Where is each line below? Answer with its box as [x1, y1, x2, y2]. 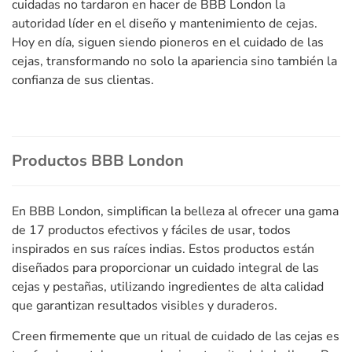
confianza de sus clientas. [12, 71, 154, 89]
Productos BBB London [12, 149, 184, 171]
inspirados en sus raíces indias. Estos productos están [12, 240, 314, 258]
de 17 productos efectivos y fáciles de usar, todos [12, 221, 291, 239]
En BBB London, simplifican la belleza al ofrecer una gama [12, 202, 339, 220]
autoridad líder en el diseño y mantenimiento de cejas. [12, 14, 317, 32]
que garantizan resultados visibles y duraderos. [12, 296, 277, 314]
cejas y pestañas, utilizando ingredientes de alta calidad [12, 277, 324, 295]
